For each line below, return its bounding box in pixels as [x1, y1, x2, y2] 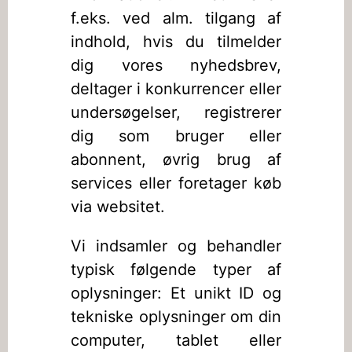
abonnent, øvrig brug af [71, 150, 281, 169]
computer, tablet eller [71, 331, 281, 350]
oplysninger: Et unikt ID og [71, 284, 281, 302]
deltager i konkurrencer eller [71, 79, 281, 98]
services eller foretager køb [71, 174, 281, 192]
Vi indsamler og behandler [71, 236, 281, 255]
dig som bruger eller [71, 126, 281, 145]
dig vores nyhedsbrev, [71, 56, 281, 75]
